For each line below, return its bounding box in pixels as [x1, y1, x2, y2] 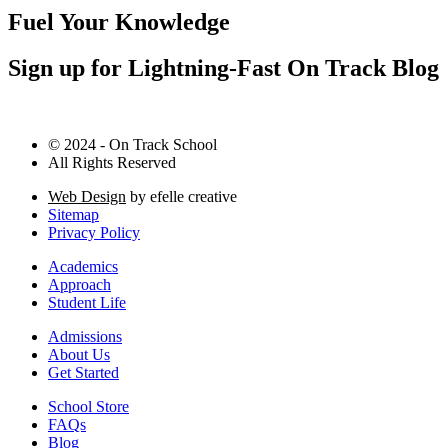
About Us [48, 346, 110, 364]
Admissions [48, 328, 122, 346]
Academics [48, 258, 118, 276]
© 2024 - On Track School [48, 136, 217, 154]
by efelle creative [126, 188, 237, 206]
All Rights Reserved [48, 154, 176, 172]
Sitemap [48, 206, 99, 224]
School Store [48, 398, 129, 416]
